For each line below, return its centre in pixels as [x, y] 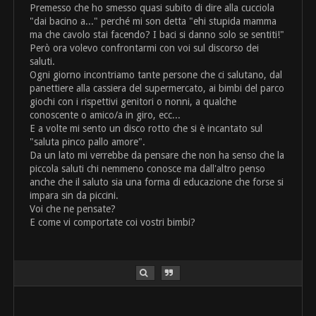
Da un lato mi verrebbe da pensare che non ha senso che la [157, 156]
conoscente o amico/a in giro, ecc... [105, 115]
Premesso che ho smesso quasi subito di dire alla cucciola [152, 8]
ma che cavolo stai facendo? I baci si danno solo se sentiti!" [157, 35]
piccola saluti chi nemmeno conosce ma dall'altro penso [148, 169]
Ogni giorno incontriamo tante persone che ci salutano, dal [156, 75]
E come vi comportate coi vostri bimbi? [113, 223]
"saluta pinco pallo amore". [88, 142]
